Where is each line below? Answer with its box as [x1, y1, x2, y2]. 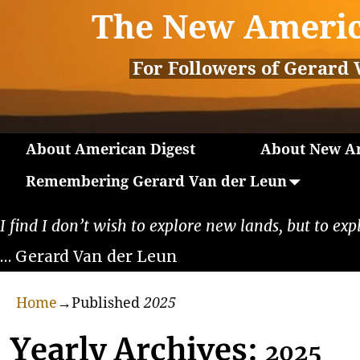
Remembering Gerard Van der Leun [25, 172, 287, 190]
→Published [57, 294, 144, 312]
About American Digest [25, 141, 195, 158]
